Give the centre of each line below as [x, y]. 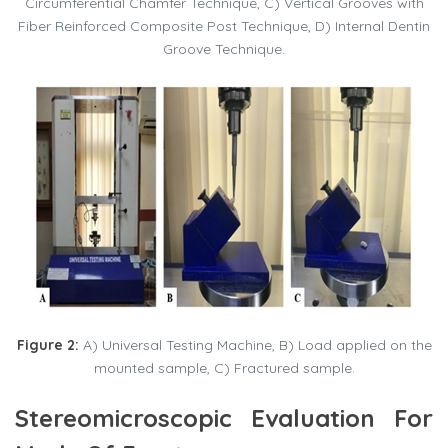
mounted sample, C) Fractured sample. [224, 368]
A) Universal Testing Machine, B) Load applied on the [255, 345]
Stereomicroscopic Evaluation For [224, 418]
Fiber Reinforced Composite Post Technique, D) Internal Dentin [224, 26]
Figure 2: [47, 345]
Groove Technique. [224, 49]
